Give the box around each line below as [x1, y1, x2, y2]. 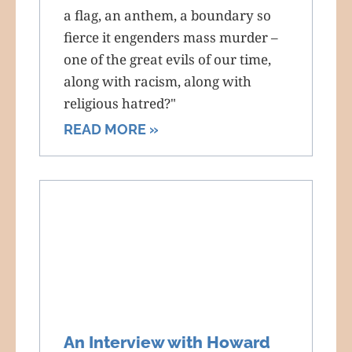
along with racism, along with [64, 71, 251, 90]
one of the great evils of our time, [64, 49, 271, 68]
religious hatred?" [64, 93, 176, 112]
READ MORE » [64, 120, 159, 137]
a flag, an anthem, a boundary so [64, 5, 271, 24]
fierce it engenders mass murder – [64, 27, 278, 46]
